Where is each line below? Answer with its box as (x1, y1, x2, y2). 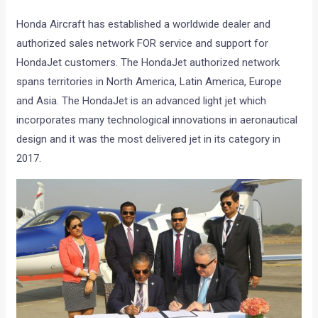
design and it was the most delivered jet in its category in (16, 132, 281, 146)
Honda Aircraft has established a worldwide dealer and (16, 17, 271, 31)
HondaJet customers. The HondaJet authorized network (16, 55, 280, 69)
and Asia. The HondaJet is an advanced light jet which (16, 94, 267, 107)
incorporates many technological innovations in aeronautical (16, 113, 298, 126)
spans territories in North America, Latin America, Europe (16, 75, 283, 88)
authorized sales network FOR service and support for (16, 36, 269, 50)
